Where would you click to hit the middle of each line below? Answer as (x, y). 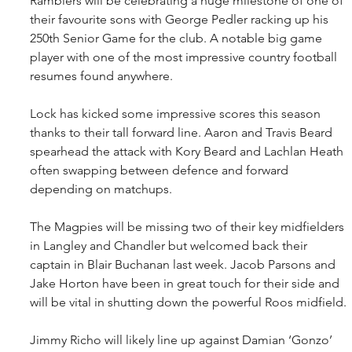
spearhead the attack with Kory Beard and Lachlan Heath (188, 151)
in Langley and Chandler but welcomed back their (170, 245)
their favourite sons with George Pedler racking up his (181, 19)
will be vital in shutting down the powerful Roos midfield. (188, 302)
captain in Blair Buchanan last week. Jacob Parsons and (184, 264)
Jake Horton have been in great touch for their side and (186, 283)
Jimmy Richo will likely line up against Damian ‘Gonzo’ (183, 339)
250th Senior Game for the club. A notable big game (178, 38)
